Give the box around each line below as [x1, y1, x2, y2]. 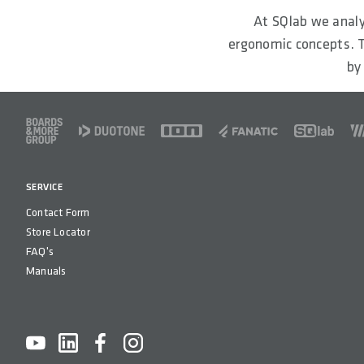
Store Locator [26, 224, 90, 239]
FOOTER [25, 124, 75, 141]
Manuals [26, 263, 67, 278]
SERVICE [26, 180, 63, 193]
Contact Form [26, 205, 90, 219]
